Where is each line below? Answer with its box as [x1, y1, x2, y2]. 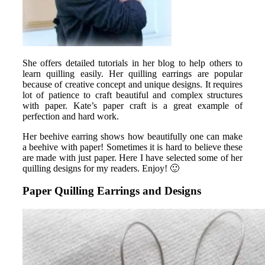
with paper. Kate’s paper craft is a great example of [22, 100, 243, 111]
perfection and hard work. [22, 111, 119, 121]
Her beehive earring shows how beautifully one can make [22, 131, 243, 141]
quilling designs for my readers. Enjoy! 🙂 [22, 163, 179, 173]
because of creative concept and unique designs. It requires [22, 79, 243, 89]
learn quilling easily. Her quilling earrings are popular [22, 68, 243, 79]
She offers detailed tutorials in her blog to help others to [22, 57, 243, 68]
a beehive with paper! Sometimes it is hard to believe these [22, 141, 243, 152]
